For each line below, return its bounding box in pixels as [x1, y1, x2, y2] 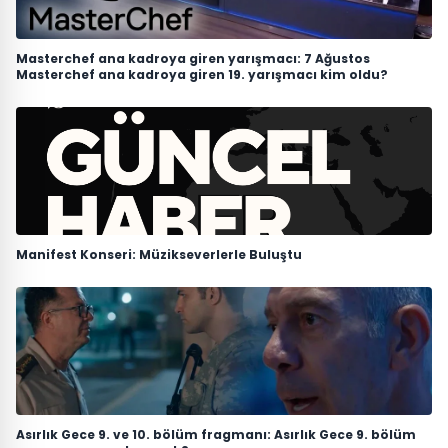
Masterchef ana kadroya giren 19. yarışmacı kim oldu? [16, 65, 388, 83]
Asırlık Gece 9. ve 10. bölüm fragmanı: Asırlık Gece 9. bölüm [16, 425, 416, 443]
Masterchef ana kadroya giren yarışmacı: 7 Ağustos [16, 49, 370, 67]
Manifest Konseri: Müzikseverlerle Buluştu [16, 245, 302, 263]
